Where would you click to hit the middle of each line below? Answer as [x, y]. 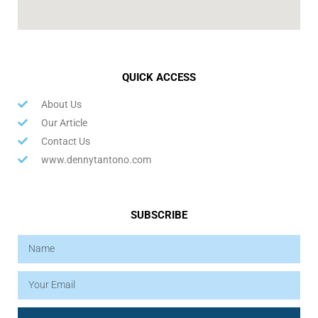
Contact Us [65, 141]
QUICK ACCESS [159, 77]
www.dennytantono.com [96, 159]
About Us [61, 104]
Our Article [64, 122]
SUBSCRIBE [159, 215]
